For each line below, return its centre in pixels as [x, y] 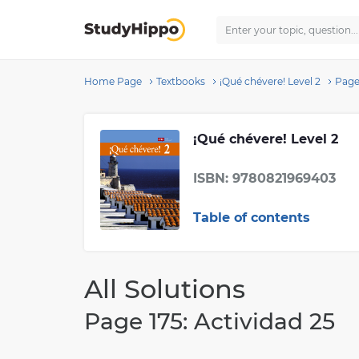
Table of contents [252, 218]
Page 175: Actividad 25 [210, 322]
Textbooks [181, 81]
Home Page [113, 81]
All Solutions [165, 289]
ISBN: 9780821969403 [264, 179]
